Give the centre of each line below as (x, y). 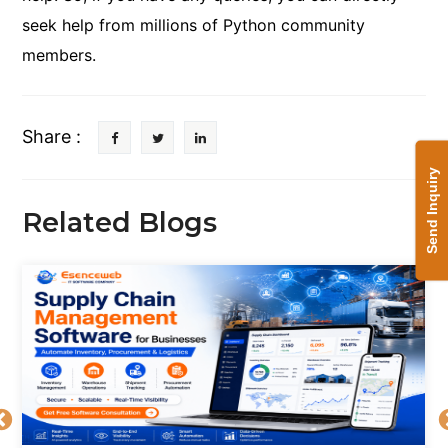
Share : (52, 137)
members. (59, 55)
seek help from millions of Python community (194, 25)
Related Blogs (120, 223)
